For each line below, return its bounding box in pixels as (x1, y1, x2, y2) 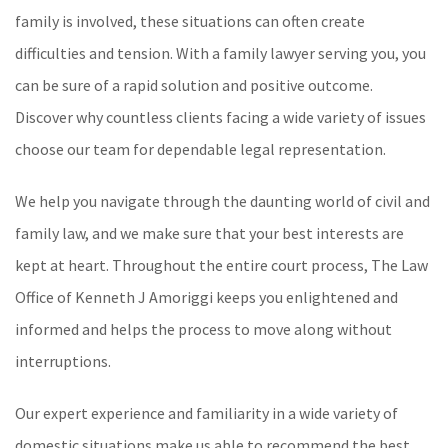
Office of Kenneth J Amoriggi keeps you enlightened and (15, 287, 398, 307)
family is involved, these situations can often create (15, 11, 365, 31)
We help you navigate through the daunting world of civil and (15, 191, 430, 211)
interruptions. (15, 351, 111, 371)
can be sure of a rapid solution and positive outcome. (15, 75, 373, 95)
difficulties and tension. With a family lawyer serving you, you (15, 43, 426, 63)
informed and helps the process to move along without (15, 319, 392, 339)
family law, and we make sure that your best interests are (15, 223, 404, 243)
